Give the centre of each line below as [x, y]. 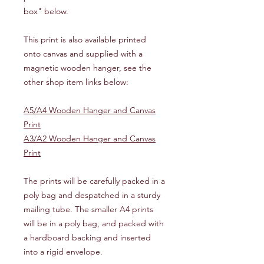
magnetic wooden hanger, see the [88, 67]
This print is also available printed [85, 39]
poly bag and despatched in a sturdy [92, 195]
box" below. [46, 11]
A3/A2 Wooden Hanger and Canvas [90, 138]
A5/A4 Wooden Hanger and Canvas [90, 110]
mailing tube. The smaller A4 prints [88, 209]
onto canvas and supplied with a [83, 53]
